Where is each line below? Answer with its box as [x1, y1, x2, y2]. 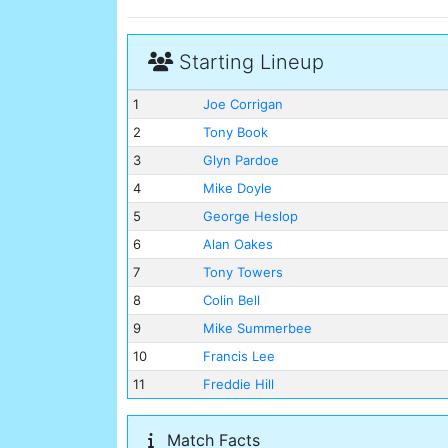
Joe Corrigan [202, 96, 283, 113]
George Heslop [202, 208, 298, 225]
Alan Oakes [202, 236, 273, 253]
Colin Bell [202, 292, 260, 309]
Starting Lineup [173, 50, 324, 75]
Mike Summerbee [202, 320, 312, 337]
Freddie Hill [202, 376, 274, 393]
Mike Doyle [202, 180, 272, 197]
